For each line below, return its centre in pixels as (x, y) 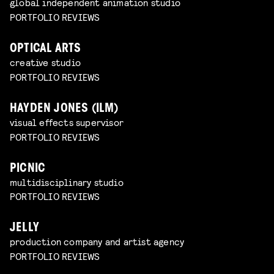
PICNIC (28, 169)
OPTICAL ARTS (46, 49)
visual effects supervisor (67, 122)
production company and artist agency (97, 242)
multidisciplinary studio (67, 182)
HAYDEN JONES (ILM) (64, 109)
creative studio (45, 62)
